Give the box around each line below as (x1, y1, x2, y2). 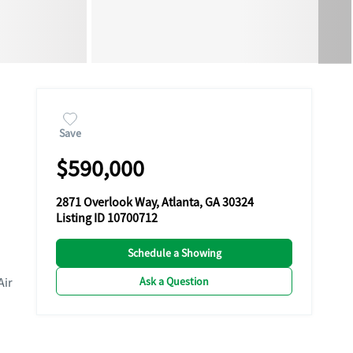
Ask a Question (139, 274, 209, 288)
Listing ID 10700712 (56, 210, 158, 226)
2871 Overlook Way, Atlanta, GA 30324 (56, 195, 254, 210)
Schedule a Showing (127, 246, 221, 260)
